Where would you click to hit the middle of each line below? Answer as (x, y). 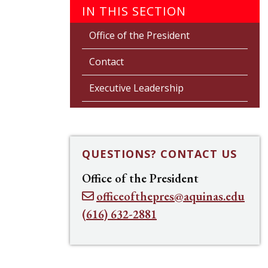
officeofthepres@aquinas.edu (170, 196)
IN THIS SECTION (134, 11)
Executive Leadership (136, 88)
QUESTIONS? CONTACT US (159, 154)
